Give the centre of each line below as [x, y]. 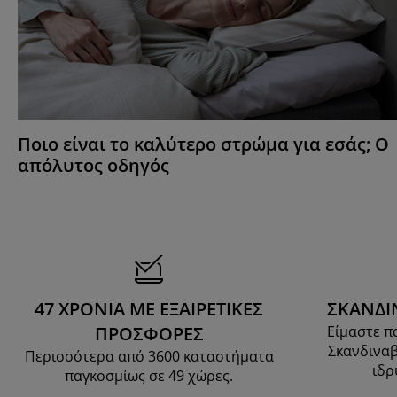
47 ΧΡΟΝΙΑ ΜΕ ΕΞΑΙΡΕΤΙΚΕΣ [149, 309]
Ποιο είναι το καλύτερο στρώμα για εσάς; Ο [203, 144]
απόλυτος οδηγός [93, 166]
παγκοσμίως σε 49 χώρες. [149, 376]
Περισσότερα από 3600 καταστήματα [149, 357]
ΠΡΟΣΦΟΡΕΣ [149, 334]
